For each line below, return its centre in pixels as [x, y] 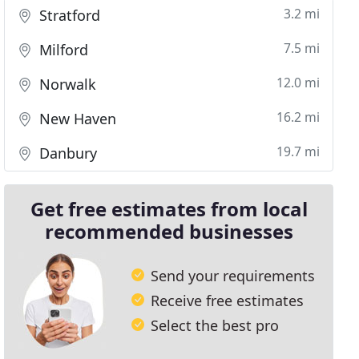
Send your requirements [233, 275]
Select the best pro [215, 325]
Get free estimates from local [169, 209]
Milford [62, 50]
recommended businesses [169, 231]
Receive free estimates [228, 300]
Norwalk [66, 84]
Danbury [67, 153]
